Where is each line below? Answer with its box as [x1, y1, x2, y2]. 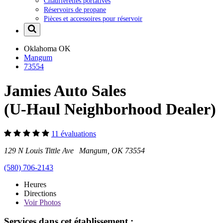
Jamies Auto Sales [4, 82, 126, 100]
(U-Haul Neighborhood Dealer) [4, 100, 216, 118]
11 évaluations [51, 129, 96, 138]
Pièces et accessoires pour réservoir [44, 14, 142, 22]
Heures [24, 180, 46, 189]
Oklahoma [24, 44, 59, 53]
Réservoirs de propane [44, 5, 106, 13]
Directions [24, 189, 56, 198]
